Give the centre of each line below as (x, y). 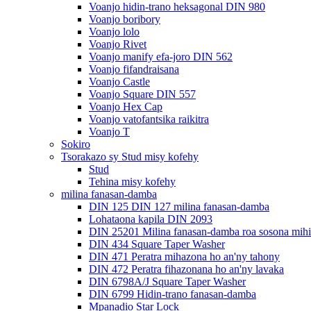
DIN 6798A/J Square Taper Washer (167, 281)
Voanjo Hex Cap (126, 107)
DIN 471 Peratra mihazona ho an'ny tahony (184, 257)
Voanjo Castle (119, 82)
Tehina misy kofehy (132, 182)
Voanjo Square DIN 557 (142, 94)
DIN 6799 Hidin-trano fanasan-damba (173, 294)
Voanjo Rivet (118, 44)
